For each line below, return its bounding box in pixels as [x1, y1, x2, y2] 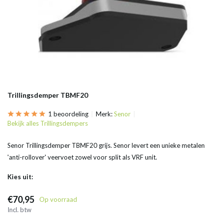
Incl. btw [7, 206, 31, 214]
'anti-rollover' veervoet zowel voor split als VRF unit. [7, 153, 157, 161]
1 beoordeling [48, 110, 88, 118]
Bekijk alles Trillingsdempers [7, 119, 88, 127]
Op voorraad [39, 195, 77, 203]
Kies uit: [7, 173, 33, 181]
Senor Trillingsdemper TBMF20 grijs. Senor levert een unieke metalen [7, 141, 205, 149]
